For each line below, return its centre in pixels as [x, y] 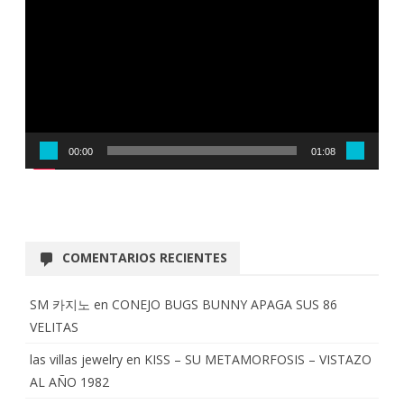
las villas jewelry [76, 360]
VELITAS [54, 327]
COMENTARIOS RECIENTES [145, 258]
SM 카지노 [60, 305]
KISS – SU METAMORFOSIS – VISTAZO [258, 360]
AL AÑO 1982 [69, 382]
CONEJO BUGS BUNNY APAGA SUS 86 [225, 305]
